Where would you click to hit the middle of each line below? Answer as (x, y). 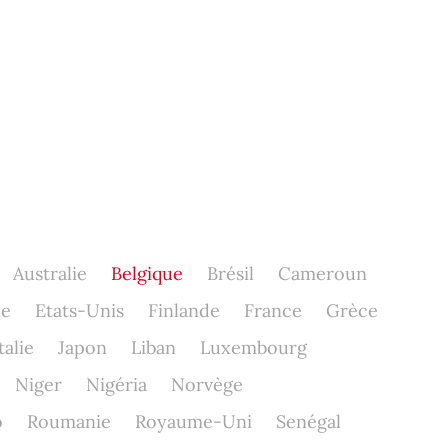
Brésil (230, 273)
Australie (49, 273)
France (272, 310)
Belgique (146, 273)
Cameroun (322, 273)
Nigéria (116, 384)
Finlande (183, 310)
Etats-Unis (79, 310)
